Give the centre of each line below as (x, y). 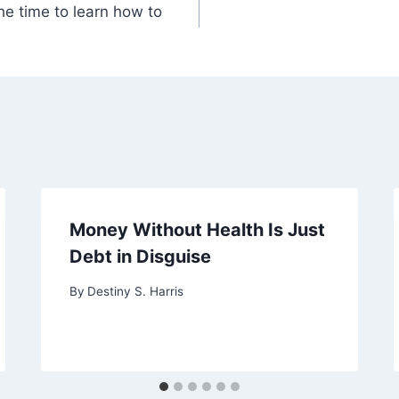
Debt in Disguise (141, 256)
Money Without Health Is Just (198, 230)
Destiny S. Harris (136, 291)
